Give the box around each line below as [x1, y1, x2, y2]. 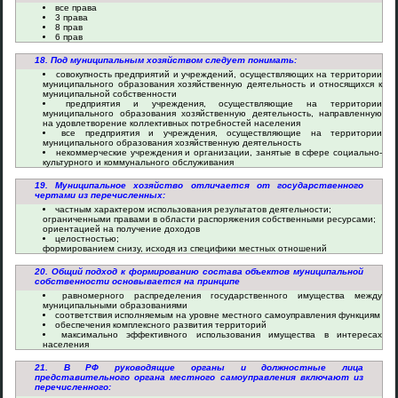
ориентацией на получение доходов [43, 224, 200, 234]
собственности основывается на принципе [35, 276, 240, 286]
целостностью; [55, 234, 119, 243]
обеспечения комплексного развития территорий [55, 320, 267, 330]
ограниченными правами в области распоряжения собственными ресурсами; [43, 214, 376, 224]
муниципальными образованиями [43, 300, 187, 310]
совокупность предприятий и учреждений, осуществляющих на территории [55, 69, 383, 79]
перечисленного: [35, 382, 111, 392]
